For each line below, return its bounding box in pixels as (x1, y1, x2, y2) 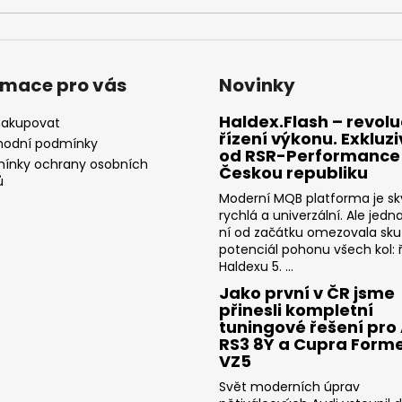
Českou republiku (219, 161, 368, 184)
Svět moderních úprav (219, 377, 360, 396)
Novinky (219, 72, 295, 98)
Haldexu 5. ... (219, 257, 293, 275)
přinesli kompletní (219, 298, 373, 321)
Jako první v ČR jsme (219, 281, 395, 304)
